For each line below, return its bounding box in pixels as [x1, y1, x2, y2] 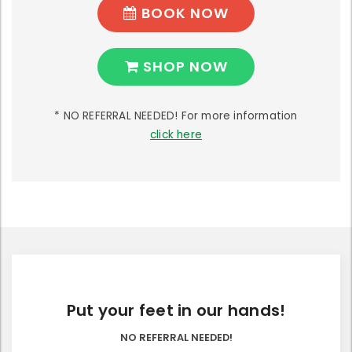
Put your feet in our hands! [66, 299, 286, 321]
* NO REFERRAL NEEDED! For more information [54, 108, 298, 123]
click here [150, 126, 202, 142]
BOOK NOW [137, 2, 229, 23]
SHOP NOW [138, 56, 228, 76]
